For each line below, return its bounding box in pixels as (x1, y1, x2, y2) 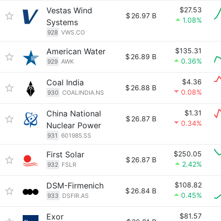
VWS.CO (61, 29, 85, 36)
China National (46, 109, 101, 118)
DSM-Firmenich (46, 181, 104, 190)
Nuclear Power (46, 120, 101, 130)
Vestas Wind (46, 5, 92, 15)
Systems (46, 17, 78, 27)
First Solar (46, 149, 84, 159)
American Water (46, 46, 106, 56)
